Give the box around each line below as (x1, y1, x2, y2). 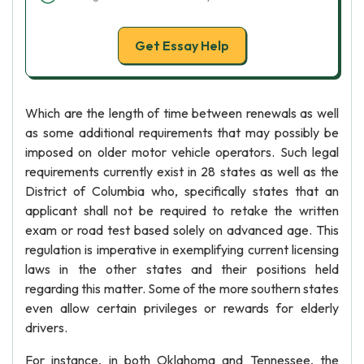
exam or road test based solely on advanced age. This (25, 222, 339, 238)
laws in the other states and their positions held (25, 261, 339, 277)
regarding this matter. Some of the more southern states (25, 280, 339, 297)
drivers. (25, 319, 67, 336)
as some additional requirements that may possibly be (25, 124, 339, 141)
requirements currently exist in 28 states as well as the (25, 163, 339, 180)
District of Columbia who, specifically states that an (25, 183, 339, 199)
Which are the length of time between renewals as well (25, 105, 339, 121)
